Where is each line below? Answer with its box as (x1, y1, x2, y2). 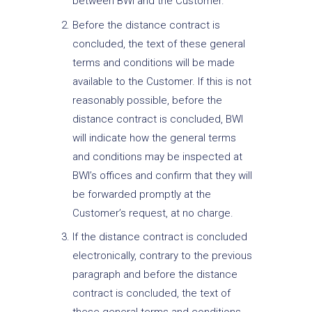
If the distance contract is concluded (72, 231, 247, 244)
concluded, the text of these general (72, 37, 245, 50)
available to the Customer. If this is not (72, 75, 251, 88)
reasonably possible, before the (72, 93, 222, 107)
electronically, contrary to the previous (72, 249, 252, 263)
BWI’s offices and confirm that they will (72, 169, 252, 182)
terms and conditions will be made (72, 56, 235, 69)
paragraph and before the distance (72, 268, 237, 281)
